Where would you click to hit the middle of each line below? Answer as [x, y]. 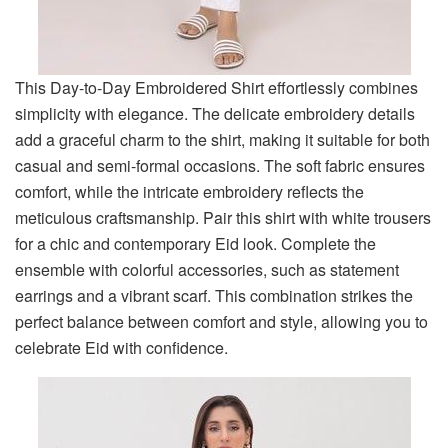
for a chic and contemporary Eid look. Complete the [195, 243]
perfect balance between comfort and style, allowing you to [221, 321]
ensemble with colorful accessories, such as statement [207, 269]
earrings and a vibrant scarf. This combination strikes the [214, 295]
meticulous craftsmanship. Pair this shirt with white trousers [223, 217]
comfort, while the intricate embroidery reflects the [189, 191]
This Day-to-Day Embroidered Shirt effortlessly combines [216, 87]
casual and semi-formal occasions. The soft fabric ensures [220, 165]
